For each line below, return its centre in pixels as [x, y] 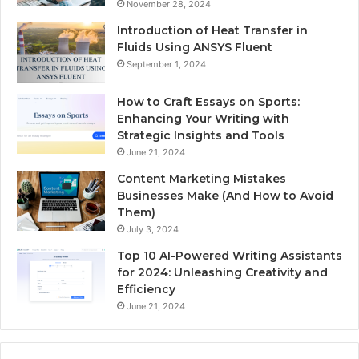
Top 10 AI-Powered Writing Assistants [230, 256]
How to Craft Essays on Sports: [208, 102]
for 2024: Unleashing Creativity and [222, 273]
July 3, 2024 [153, 230]
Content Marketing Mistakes [202, 179]
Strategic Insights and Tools [201, 136]
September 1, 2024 [166, 65]
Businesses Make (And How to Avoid [225, 196]
